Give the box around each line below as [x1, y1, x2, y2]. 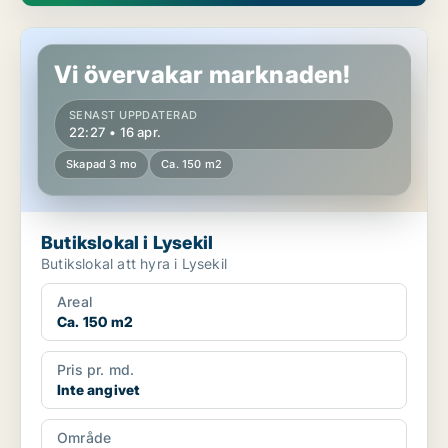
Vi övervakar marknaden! [54, 60, 351, 90]
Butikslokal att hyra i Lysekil [41, 255, 227, 273]
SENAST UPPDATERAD [69, 108, 198, 123]
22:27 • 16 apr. [69, 124, 161, 141]
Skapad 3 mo [66, 157, 138, 172]
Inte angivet [57, 381, 140, 399]
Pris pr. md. [57, 361, 135, 379]
